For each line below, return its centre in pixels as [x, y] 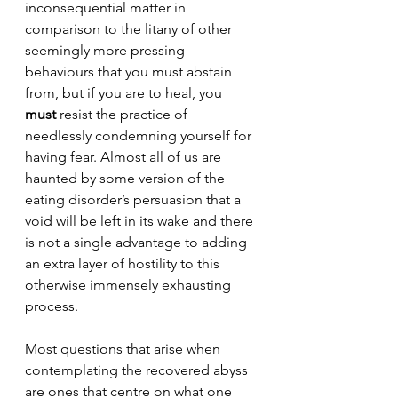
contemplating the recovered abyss [138, 370]
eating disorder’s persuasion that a [135, 199]
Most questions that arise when [124, 349]
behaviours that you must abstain [130, 72]
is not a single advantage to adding [138, 242]
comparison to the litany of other [130, 29]
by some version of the [155, 178]
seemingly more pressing [107, 50]
